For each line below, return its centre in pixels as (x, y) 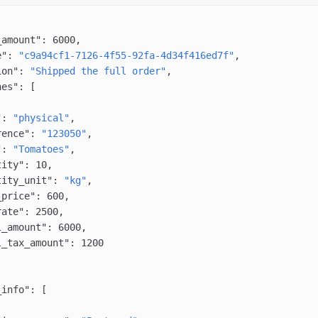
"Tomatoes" (41, 149)
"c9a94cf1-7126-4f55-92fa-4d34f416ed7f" (126, 56)
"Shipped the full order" (98, 71)
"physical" (41, 118)
